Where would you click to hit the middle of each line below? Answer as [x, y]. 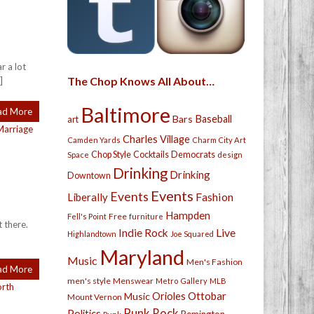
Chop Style [111, 155]
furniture [146, 216]
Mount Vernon [95, 297]
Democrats [193, 155]
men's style [89, 281]
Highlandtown [92, 234]
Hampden [188, 215]
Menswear [133, 281]
